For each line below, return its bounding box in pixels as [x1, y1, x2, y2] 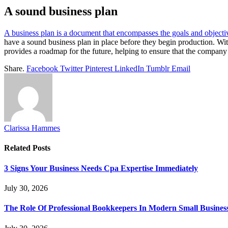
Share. [4, 64, 24, 73]
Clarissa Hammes [4, 124, 60, 133]
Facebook [26, 64, 58, 73]
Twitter [60, 64, 83, 73]
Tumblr [146, 64, 169, 73]
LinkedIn [115, 64, 144, 73]
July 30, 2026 [4, 183, 48, 192]
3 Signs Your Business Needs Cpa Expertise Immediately [4, 163, 198, 173]
